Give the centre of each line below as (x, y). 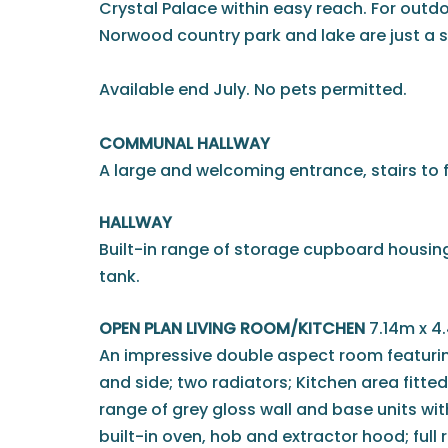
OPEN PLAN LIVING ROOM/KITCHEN (232, 329)
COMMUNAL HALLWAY (184, 144)
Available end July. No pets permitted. (253, 90)
